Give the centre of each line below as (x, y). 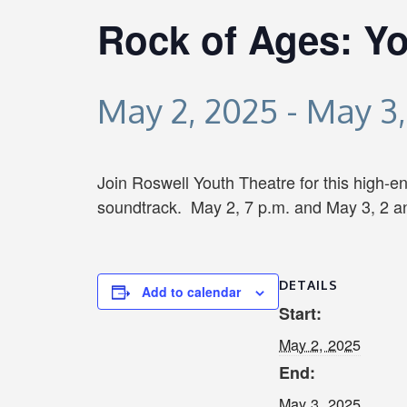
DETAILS (308, 285)
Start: (300, 314)
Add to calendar (191, 292)
